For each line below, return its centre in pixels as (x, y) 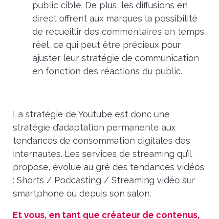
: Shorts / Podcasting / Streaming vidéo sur (104, 180)
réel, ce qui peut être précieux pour (106, 44)
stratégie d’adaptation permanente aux (94, 127)
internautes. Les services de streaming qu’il (102, 153)
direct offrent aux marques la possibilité (115, 18)
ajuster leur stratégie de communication (115, 58)
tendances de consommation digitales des (101, 140)
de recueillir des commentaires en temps (118, 31)
